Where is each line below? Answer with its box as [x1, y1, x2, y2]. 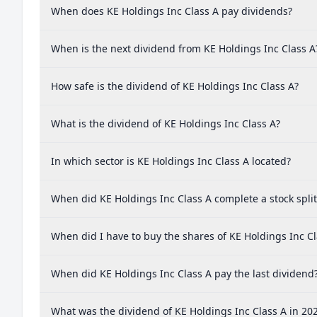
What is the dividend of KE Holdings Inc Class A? [51, 117, 280, 130]
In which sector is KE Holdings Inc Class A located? [51, 154, 291, 168]
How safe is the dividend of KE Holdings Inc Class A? [51, 79, 299, 93]
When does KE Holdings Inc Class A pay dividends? [51, 4, 292, 18]
